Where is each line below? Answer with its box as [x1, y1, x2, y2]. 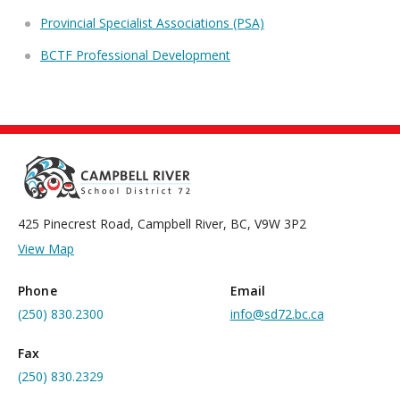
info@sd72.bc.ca [229, 304, 324, 322]
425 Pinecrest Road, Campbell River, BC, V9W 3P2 [18, 214, 306, 232]
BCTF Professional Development [40, 46, 230, 64]
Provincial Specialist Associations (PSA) [40, 14, 264, 32]
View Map [18, 239, 74, 257]
